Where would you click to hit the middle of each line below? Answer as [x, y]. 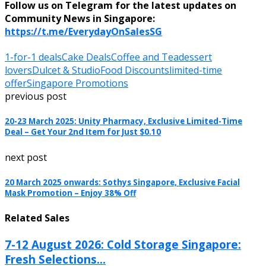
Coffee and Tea [145, 57]
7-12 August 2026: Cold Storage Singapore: [123, 245]
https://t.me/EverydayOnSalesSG [83, 32]
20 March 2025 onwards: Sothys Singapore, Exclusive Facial [122, 182]
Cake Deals [86, 57]
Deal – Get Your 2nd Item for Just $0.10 [83, 132]
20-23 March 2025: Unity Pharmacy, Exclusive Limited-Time [123, 121]
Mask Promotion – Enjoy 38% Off [70, 193]
